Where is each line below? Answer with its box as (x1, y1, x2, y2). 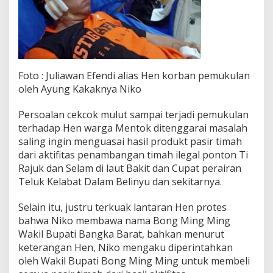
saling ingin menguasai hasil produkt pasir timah (18, 134, 242, 148)
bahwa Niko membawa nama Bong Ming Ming (18, 213, 230, 227)
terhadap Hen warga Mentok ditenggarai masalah (18, 121, 247, 135)
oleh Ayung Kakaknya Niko (18, 82, 141, 96)
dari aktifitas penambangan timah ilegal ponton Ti (18, 147, 248, 161)
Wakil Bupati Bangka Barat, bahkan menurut (18, 227, 224, 241)
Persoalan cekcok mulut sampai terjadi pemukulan (18, 107, 249, 121)
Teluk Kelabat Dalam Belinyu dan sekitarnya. (18, 174, 222, 188)
